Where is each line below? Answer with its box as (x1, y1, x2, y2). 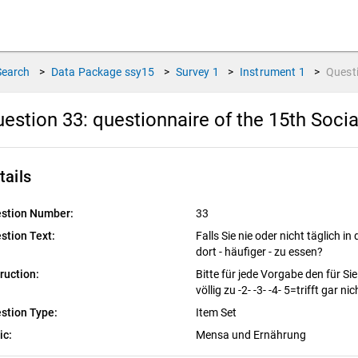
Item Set (195, 306, 239, 319)
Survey (175, 66, 210, 78)
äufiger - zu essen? (230, 245, 325, 258)
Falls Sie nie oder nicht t (195, 229, 311, 242)
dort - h (195, 245, 231, 258)
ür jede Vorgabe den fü (225, 268, 336, 280)
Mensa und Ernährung (195, 328, 308, 341)
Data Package (50, 66, 122, 78)
